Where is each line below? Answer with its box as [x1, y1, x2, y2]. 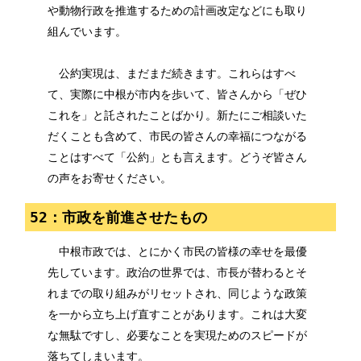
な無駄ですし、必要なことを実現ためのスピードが [47, 329, 307, 342]
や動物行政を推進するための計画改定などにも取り [47, 4, 307, 18]
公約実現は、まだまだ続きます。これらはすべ [47, 67, 296, 81]
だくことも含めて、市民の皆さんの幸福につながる [47, 130, 307, 143]
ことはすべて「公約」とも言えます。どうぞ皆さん [47, 151, 307, 164]
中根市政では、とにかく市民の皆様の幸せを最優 [47, 245, 307, 259]
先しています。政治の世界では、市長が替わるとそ [47, 266, 307, 280]
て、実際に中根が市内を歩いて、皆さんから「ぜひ [47, 88, 307, 102]
